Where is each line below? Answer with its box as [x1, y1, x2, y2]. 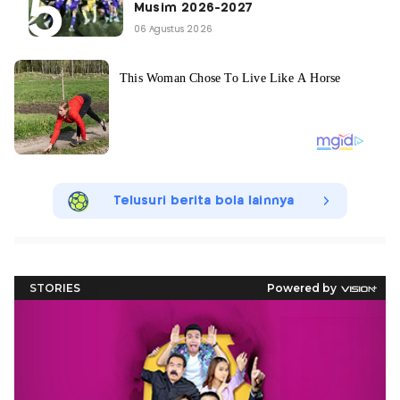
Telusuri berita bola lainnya [113, 195, 294, 208]
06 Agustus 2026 [134, 25, 212, 35]
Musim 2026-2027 [134, 2, 253, 15]
